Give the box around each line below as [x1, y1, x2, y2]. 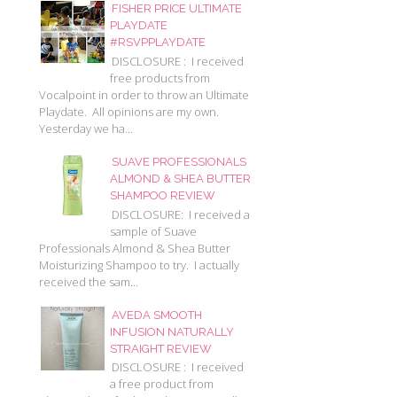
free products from [110, 69, 210, 86]
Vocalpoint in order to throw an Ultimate [39, 86, 249, 103]
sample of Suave [110, 222, 197, 239]
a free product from [110, 376, 214, 393]
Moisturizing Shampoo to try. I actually [39, 256, 239, 273]
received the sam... [39, 273, 138, 290]
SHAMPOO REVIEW [110, 189, 215, 203]
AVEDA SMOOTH [112, 307, 202, 322]
